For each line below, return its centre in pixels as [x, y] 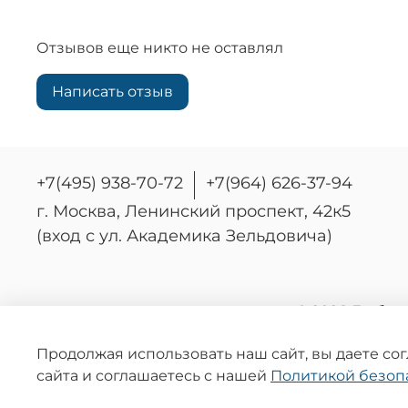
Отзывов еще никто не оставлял [160, 47]
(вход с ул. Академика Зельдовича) [184, 236]
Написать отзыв [112, 91]
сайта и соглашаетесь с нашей [153, 376]
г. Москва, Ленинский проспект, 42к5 [194, 212]
